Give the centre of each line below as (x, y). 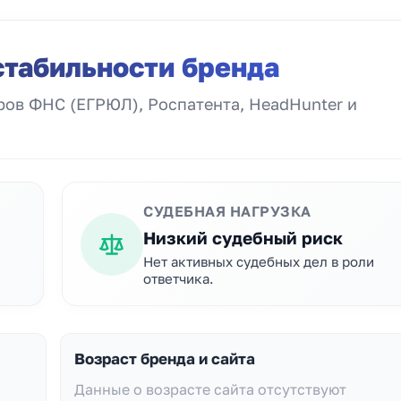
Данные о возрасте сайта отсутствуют (210, 389)
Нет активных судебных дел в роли (259, 261)
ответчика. (179, 278)
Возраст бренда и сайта (164, 358)
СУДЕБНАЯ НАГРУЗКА (227, 211)
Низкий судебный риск (243, 238)
